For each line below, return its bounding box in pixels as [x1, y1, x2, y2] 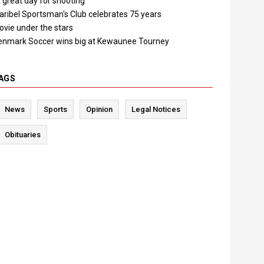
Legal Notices [131, 104, 180, 114]
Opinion [86, 104, 113, 114]
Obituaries [5, 130, 41, 139]
